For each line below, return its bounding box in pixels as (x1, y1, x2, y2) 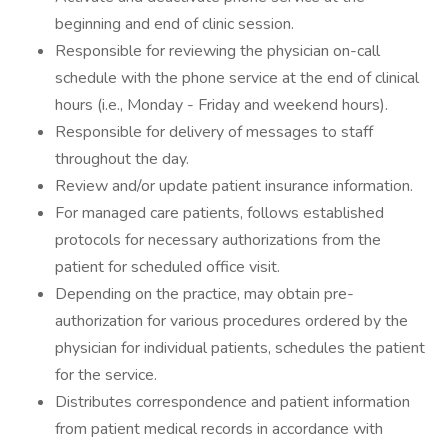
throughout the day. (55, 148, 189, 170)
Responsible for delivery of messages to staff (55, 121, 373, 143)
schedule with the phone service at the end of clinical (55, 67, 419, 89)
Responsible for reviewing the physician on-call (55, 40, 380, 62)
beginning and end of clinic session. (55, 13, 294, 35)
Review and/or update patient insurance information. (55, 175, 413, 197)
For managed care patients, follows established (55, 202, 384, 224)
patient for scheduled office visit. (55, 256, 280, 278)
